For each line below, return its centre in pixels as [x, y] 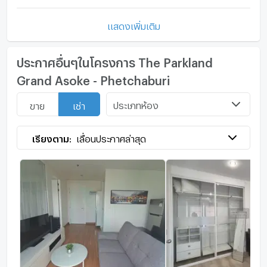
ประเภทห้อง [136, 104]
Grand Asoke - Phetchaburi [93, 78]
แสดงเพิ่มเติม [133, 24]
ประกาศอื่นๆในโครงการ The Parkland [114, 60]
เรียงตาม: [52, 137]
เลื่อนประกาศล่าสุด [111, 137]
